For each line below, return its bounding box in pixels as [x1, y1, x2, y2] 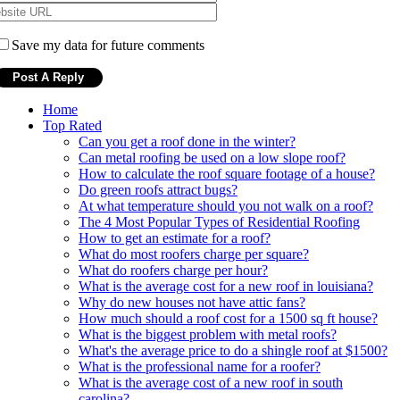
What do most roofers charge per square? [79, 246, 309, 262]
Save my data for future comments [12, 37, 204, 53]
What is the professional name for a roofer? [79, 358, 321, 374]
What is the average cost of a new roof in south [79, 374, 343, 390]
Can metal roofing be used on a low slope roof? [79, 149, 346, 165]
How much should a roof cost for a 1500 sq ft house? [79, 310, 378, 326]
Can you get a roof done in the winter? [79, 133, 296, 149]
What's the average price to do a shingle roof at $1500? [79, 342, 387, 358]
